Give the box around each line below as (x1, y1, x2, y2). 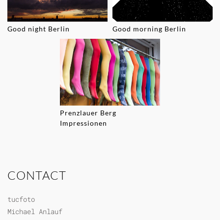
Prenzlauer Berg (60, 108, 116, 117)
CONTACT (7, 167, 66, 183)
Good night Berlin (7, 24, 70, 33)
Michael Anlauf (7, 206, 62, 216)
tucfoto (7, 194, 35, 204)
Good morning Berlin (112, 24, 186, 33)
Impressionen (60, 118, 107, 127)
